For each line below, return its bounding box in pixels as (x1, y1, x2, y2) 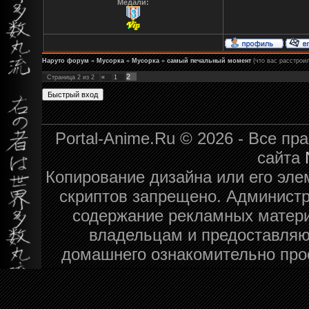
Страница (47, 73, 77, 81)
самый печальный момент (167, 57, 251, 64)
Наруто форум (42, 57, 89, 64)
